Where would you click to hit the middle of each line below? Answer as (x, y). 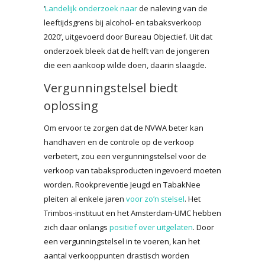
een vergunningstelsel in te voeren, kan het (122, 241)
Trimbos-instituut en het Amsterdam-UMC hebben (132, 213)
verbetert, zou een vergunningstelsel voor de (125, 156)
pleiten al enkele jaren (85, 198)
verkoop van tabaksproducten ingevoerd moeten (132, 170)
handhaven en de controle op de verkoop (119, 142)
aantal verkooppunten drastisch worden (117, 255)
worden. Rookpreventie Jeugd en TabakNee (122, 184)
